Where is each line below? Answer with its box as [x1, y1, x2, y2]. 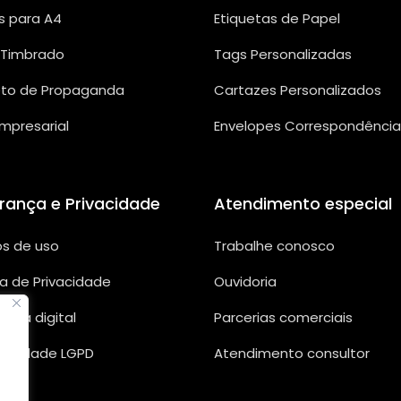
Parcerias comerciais [214, 308, 353, 328]
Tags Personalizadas [214, 45, 352, 64]
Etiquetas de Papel [214, 9, 340, 29]
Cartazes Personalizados [214, 81, 381, 100]
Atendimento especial [214, 192, 392, 216]
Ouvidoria [214, 272, 277, 292]
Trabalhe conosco [214, 236, 335, 256]
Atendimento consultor [214, 344, 370, 363]
